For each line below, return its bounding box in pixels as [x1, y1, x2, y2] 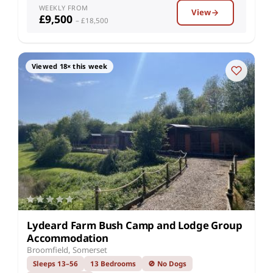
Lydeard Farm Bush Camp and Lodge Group [27, 218, 243, 232]
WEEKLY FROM [39, 3, 88, 13]
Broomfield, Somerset [27, 244, 107, 255]
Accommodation [27, 230, 108, 245]
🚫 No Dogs [148, 258, 186, 268]
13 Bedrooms [90, 258, 136, 268]
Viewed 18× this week [32, 62, 108, 71]
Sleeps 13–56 [33, 258, 78, 268]
